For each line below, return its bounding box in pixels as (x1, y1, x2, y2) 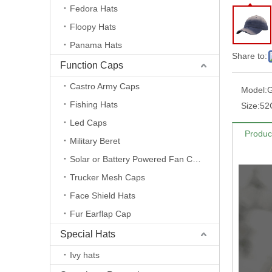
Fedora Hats (70, 4, 118, 13)
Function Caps (60, 60, 123, 70)
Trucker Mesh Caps (70, 172, 145, 182)
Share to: (232, 51, 267, 61)
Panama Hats (70, 40, 122, 50)
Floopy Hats (70, 22, 116, 32)
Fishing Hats (70, 100, 118, 109)
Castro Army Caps (70, 81, 140, 91)
